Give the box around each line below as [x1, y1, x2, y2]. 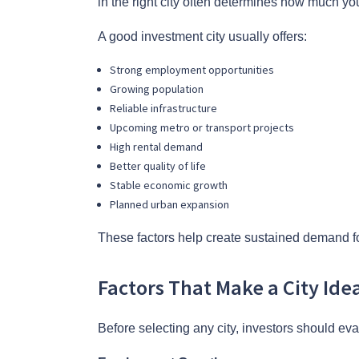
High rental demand [110, 139, 205, 154]
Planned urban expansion [110, 196, 232, 212]
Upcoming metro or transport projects [110, 119, 296, 135]
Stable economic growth [110, 177, 230, 192]
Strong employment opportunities [110, 62, 276, 77]
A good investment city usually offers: [98, 29, 307, 43]
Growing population [110, 81, 206, 96]
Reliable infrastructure [110, 100, 220, 115]
